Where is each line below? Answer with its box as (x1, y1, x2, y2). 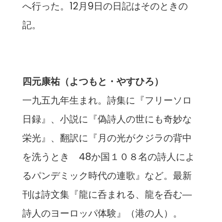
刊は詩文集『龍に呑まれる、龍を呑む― (22, 188, 192, 202)
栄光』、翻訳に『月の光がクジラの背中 (22, 131, 192, 145)
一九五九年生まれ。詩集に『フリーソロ (22, 94, 192, 108)
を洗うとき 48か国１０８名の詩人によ (22, 150, 195, 164)
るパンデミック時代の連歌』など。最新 (22, 169, 192, 183)
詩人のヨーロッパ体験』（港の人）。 (22, 207, 182, 221)
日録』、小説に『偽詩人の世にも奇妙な (22, 112, 192, 126)
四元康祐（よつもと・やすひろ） (22, 75, 164, 89)
